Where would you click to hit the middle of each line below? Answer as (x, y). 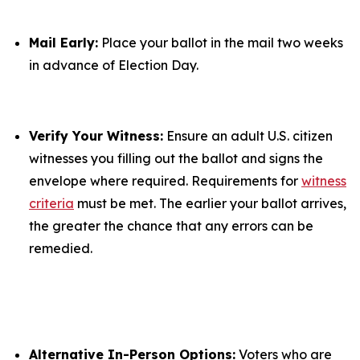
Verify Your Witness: (96, 136)
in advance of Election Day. (114, 65)
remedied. (64, 248)
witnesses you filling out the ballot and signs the (176, 158)
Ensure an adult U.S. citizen (248, 136)
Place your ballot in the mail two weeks (221, 43)
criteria (51, 203)
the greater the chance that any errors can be (171, 226)
